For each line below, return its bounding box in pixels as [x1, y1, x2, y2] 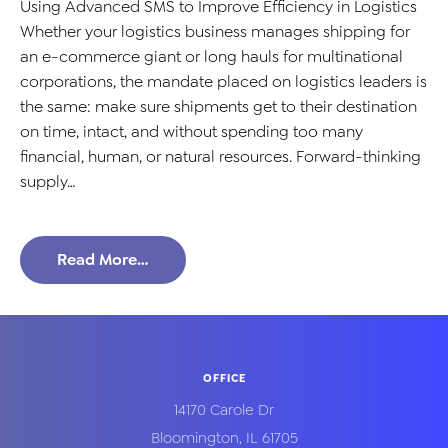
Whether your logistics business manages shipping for [20, 20, 410, 42]
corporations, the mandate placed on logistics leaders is [20, 70, 427, 92]
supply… [20, 170, 76, 192]
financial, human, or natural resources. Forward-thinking [20, 145, 421, 167]
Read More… [57, 249, 149, 271]
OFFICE [202, 370, 246, 386]
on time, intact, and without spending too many [20, 120, 363, 142]
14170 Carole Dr [174, 400, 274, 421]
